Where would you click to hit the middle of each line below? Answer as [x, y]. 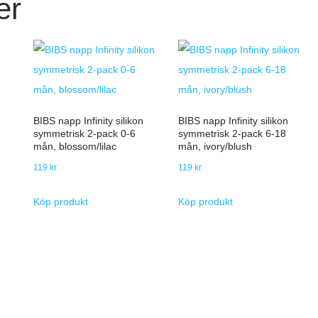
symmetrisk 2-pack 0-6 [84, 133]
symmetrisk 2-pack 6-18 [232, 133]
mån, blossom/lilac [75, 146]
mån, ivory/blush [215, 146]
